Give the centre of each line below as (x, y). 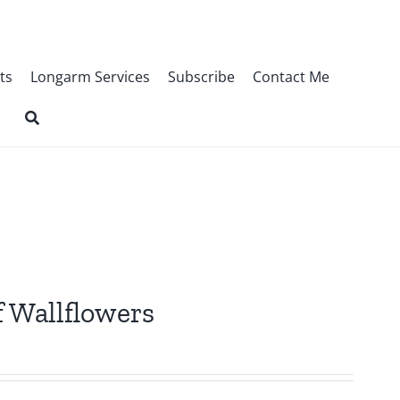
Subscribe (201, 77)
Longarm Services (90, 77)
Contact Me (291, 77)
